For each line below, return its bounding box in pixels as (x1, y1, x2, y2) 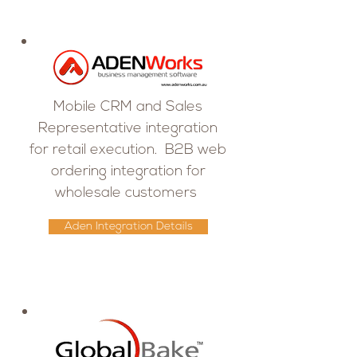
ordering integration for (50, 164, 206, 179)
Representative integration (38, 121, 218, 136)
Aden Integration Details (64, 221, 193, 233)
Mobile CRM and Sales (53, 100, 202, 115)
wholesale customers (55, 186, 201, 201)
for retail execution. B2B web (29, 143, 226, 158)
